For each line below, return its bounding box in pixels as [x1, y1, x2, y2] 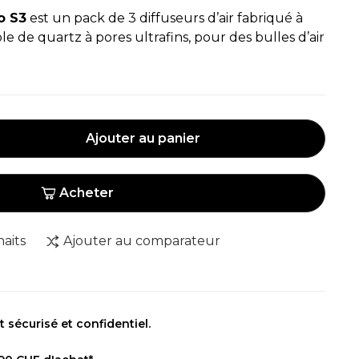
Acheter [58, 185, 114, 200]
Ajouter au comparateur [63, 233, 220, 248]
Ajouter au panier [85, 131, 200, 146]
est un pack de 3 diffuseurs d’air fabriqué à [26, 10, 303, 26]
